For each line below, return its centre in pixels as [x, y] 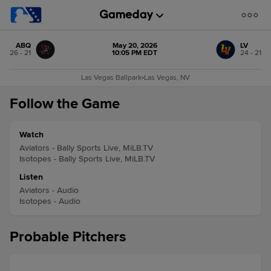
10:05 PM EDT [135, 53]
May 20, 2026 [135, 46]
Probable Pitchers [68, 237]
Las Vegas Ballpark [111, 78]
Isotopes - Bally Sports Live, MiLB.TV [87, 159]
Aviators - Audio [49, 190]
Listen [31, 177]
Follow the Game [65, 104]
